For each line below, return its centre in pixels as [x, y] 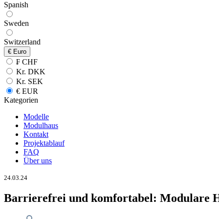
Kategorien [21, 100]
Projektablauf [44, 143]
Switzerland [22, 42]
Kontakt [36, 134]
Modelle [36, 117]
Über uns [38, 161]
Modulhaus [41, 125]
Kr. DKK [30, 72]
